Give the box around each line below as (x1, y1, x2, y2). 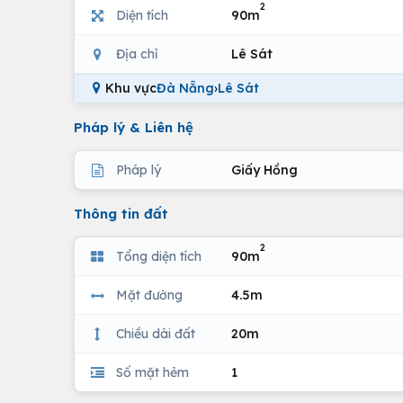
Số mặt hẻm (116, 363, 189, 381)
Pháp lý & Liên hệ (74, 119, 193, 136)
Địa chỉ (116, 45, 157, 62)
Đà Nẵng (157, 80, 214, 96)
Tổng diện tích (116, 247, 201, 264)
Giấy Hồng (231, 161, 298, 178)
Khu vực (105, 80, 157, 96)
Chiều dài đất (116, 325, 195, 342)
